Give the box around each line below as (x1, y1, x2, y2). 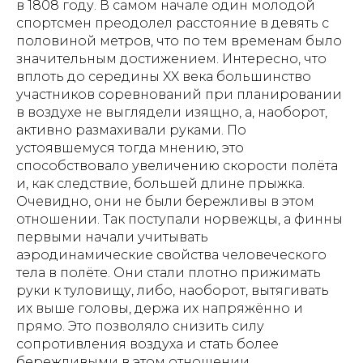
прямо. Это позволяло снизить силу (16, 318, 264, 335)
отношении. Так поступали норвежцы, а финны (16, 211, 343, 228)
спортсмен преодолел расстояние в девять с (16, 15, 329, 32)
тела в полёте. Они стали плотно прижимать (16, 265, 321, 281)
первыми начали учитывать (16, 229, 208, 246)
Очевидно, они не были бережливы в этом (16, 194, 314, 210)
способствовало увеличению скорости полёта (16, 158, 338, 174)
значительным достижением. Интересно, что (16, 51, 327, 67)
